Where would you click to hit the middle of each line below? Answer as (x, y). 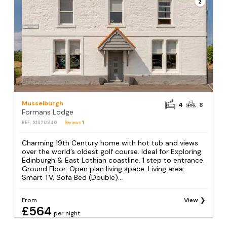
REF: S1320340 (40, 122)
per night (67, 214)
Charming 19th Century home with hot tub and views (110, 143)
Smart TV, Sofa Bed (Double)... (72, 178)
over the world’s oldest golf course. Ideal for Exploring (112, 152)
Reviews (73, 122)
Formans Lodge (48, 112)
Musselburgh (43, 103)
